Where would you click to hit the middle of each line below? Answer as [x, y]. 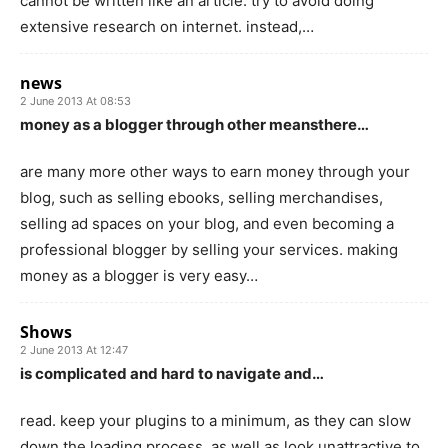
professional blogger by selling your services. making [209, 249]
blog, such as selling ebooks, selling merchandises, [201, 197]
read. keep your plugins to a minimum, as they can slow [215, 420]
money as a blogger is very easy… [139, 275]
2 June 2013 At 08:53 [75, 100]
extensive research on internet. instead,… [167, 26]
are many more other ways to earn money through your [215, 171]
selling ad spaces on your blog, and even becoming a [207, 223]
